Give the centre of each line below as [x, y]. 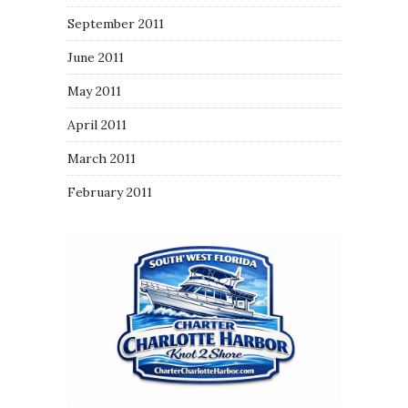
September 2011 [116, 24]
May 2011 [94, 91]
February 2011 [110, 192]
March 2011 [102, 158]
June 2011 [96, 57]
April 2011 [97, 125]
